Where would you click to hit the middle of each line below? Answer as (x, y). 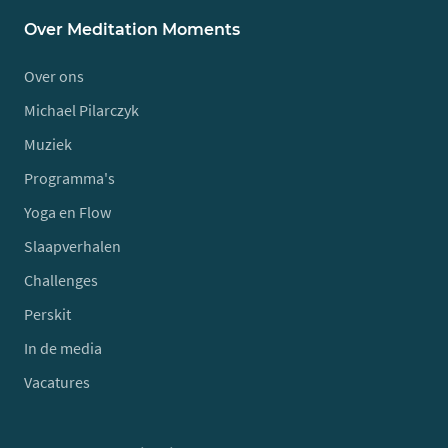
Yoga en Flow (67, 212)
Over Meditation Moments (132, 29)
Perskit (47, 314)
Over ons (54, 76)
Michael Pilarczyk (81, 110)
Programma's (69, 178)
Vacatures (57, 382)
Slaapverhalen (72, 246)
